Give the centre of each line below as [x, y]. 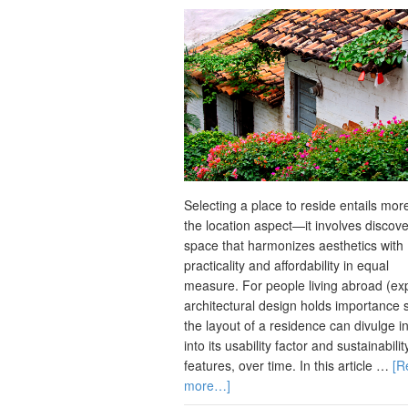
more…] [207, 386]
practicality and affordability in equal [286, 265]
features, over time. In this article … [288, 366]
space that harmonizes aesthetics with [294, 245]
